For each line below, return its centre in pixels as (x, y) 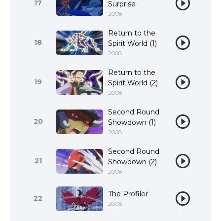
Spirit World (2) (133, 83)
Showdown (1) (132, 122)
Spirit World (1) (132, 43)
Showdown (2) (132, 162)
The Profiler (128, 194)
